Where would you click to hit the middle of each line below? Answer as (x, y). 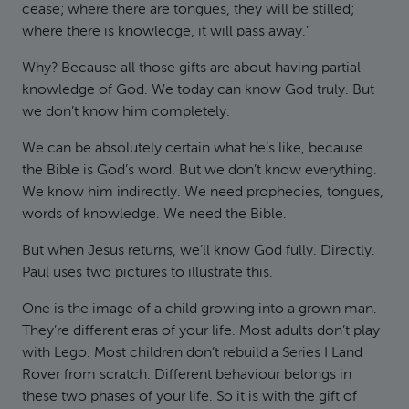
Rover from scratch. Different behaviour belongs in (187, 375)
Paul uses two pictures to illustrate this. (147, 273)
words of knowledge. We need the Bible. (154, 215)
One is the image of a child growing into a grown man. (199, 309)
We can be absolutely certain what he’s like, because (193, 149)
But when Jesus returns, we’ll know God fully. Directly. (199, 251)
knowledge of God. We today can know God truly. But (198, 90)
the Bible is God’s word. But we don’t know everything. (199, 171)
